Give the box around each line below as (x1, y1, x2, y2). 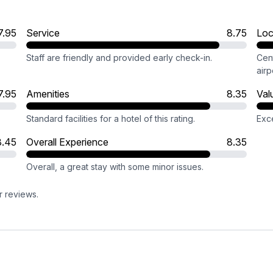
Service (26, 27, 60, 39)
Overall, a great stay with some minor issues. (26, 161, 204, 172)
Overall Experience (26, 136, 108, 148)
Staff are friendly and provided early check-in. (26, 52, 212, 63)
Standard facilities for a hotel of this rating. (26, 113, 195, 124)
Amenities (26, 88, 69, 100)
